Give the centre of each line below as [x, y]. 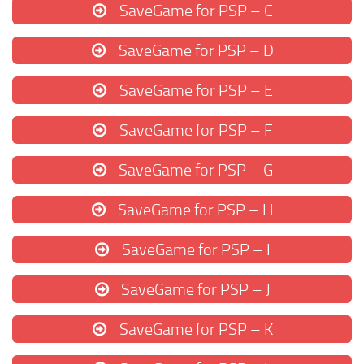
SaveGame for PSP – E [194, 91]
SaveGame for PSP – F [194, 130]
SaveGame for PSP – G [194, 170]
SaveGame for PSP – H [194, 210]
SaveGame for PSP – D [194, 51]
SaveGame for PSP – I [194, 250]
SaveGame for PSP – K [194, 329]
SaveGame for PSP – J [194, 290]
